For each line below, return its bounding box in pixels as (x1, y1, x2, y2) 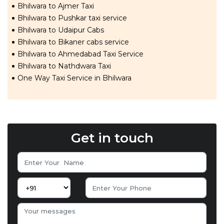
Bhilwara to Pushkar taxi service (17, 13, 127, 22)
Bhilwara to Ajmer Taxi (17, 1, 94, 10)
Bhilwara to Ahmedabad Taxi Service (17, 49, 143, 58)
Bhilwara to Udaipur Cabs (17, 25, 104, 34)
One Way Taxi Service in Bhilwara (17, 73, 131, 82)
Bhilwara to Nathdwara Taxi (17, 61, 111, 70)
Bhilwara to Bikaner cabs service (17, 37, 129, 46)
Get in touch (70, 130, 153, 146)
